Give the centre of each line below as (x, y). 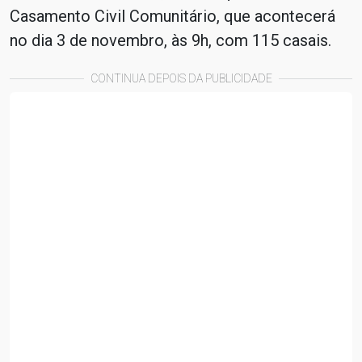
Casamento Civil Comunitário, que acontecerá (173, 16)
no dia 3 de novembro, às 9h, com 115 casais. (170, 40)
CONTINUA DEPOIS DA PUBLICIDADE (181, 78)
